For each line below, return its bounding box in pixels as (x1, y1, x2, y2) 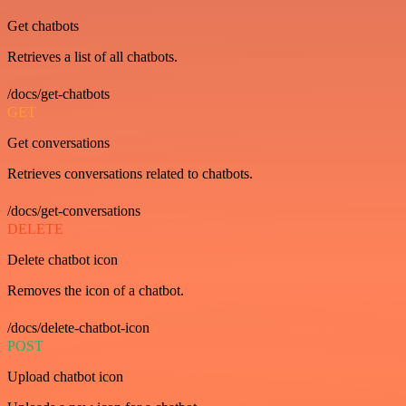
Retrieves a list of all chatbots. (7, 49, 178, 64)
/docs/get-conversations (7, 203, 140, 218)
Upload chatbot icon (7, 369, 123, 384)
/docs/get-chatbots (7, 86, 110, 101)
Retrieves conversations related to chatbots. (7, 166, 253, 181)
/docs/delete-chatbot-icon (7, 320, 150, 335)
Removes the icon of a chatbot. (7, 283, 184, 298)
